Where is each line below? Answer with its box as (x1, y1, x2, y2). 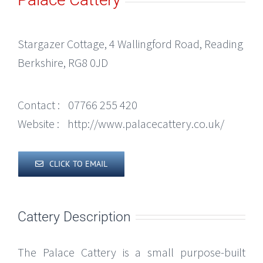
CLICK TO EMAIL (49, 159, 107, 170)
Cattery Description (18, 208, 131, 225)
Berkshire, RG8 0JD (18, 55, 108, 70)
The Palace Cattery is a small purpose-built (18, 244, 245, 259)
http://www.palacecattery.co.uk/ (68, 116, 224, 131)
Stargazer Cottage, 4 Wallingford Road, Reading (18, 36, 243, 52)
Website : (18, 116, 59, 131)
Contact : (18, 97, 60, 113)
